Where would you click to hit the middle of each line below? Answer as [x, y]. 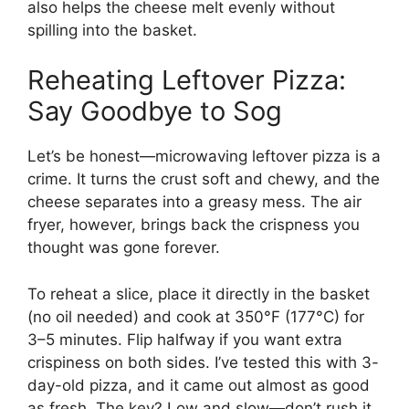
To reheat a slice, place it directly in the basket [199, 294]
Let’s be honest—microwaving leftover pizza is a [204, 157]
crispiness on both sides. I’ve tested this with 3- [203, 362]
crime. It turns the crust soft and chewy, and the [204, 179]
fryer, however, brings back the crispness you [194, 225]
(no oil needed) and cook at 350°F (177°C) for [196, 316]
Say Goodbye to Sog [155, 111]
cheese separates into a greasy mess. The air [194, 202]
